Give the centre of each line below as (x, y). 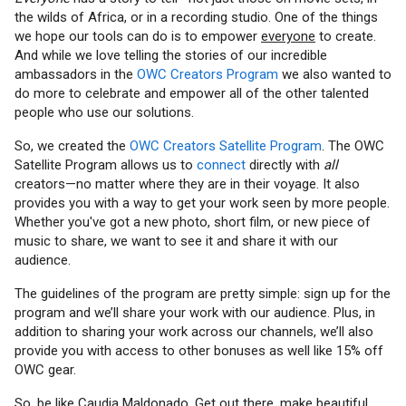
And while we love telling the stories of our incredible (171, 56)
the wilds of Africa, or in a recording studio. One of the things (196, 18)
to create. (346, 37)
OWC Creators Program (208, 75)
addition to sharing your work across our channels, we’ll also (194, 332)
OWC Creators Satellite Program (226, 146)
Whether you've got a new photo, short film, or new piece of (193, 222)
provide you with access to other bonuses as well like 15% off (199, 351)
